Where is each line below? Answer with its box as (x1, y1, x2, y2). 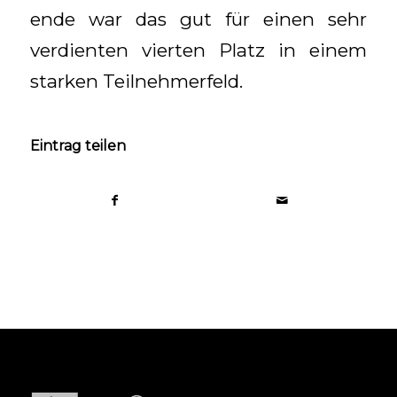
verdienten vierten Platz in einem (29, 38, 368, 61)
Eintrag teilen (29, 137, 126, 155)
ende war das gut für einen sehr (29, 7, 368, 30)
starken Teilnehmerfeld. (29, 69, 243, 92)
